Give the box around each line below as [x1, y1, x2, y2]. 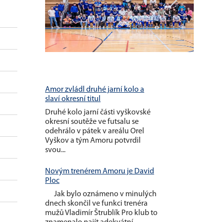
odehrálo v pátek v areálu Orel [45, 127, 144, 135]
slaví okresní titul [45, 95, 101, 103]
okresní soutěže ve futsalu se [45, 117, 139, 126]
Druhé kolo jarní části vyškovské [45, 108, 151, 116]
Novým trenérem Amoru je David [45, 167, 154, 175]
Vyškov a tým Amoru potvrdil [45, 136, 141, 145]
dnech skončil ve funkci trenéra [45, 199, 148, 208]
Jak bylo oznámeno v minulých [45, 190, 157, 198]
